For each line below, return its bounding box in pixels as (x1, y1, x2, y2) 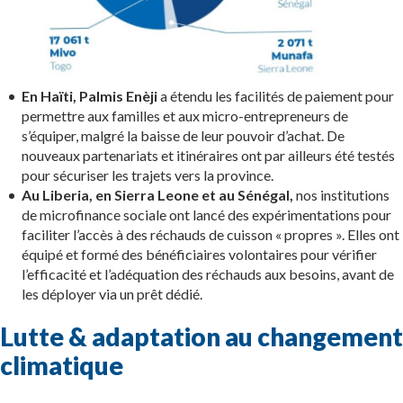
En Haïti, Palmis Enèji (22, 86, 157, 104)
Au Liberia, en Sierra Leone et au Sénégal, (22, 185, 293, 203)
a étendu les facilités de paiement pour (157, 86, 394, 104)
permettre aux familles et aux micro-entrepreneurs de (22, 106, 348, 124)
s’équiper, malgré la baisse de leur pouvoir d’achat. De (22, 126, 345, 144)
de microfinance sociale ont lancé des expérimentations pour (22, 205, 391, 223)
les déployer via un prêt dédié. (22, 284, 202, 302)
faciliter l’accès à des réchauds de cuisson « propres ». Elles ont (22, 225, 399, 243)
